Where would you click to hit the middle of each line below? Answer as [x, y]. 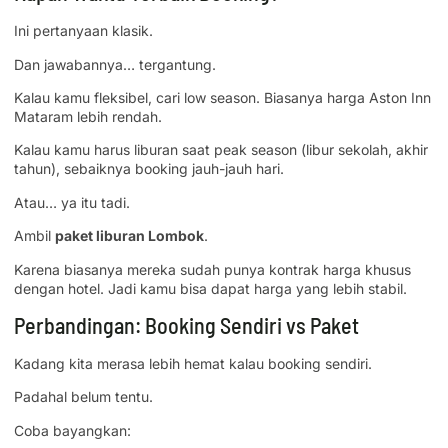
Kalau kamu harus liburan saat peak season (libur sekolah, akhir [221, 150]
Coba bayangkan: [72, 430]
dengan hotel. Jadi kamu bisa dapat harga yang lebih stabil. [210, 288]
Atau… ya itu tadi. [72, 202]
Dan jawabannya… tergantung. [115, 64]
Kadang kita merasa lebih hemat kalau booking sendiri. [193, 363]
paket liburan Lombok [129, 236]
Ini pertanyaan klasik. [83, 31]
